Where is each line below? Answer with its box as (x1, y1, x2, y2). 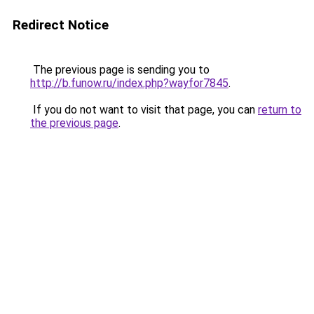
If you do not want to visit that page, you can (30, 103, 258, 116)
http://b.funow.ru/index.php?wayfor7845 (30, 76, 228, 90)
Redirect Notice (13, 17, 109, 33)
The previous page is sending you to (30, 63, 210, 76)
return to (258, 103, 301, 116)
